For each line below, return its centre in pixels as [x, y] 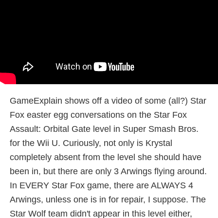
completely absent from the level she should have [106, 157]
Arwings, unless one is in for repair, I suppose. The [108, 199]
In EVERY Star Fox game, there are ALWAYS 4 [101, 185]
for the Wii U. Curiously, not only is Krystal [91, 143]
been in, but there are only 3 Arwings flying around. [108, 171]
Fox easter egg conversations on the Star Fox [98, 115]
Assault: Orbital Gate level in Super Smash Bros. [104, 129]
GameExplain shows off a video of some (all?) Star [108, 100]
